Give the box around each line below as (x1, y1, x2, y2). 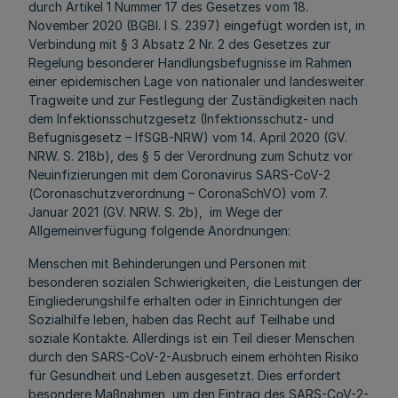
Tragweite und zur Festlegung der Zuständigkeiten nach (28, 92, 358, 107)
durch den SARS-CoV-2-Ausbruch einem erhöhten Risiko (28, 349, 359, 364)
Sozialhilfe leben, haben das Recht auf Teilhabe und (28, 312, 335, 327)
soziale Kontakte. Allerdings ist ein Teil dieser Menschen (28, 330, 354, 346)
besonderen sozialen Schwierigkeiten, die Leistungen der (28, 275, 362, 290)
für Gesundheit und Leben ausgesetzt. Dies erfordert (28, 368, 341, 383)
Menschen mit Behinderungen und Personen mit (28, 256, 306, 271)
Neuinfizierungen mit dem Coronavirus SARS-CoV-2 (28, 167, 330, 182)
